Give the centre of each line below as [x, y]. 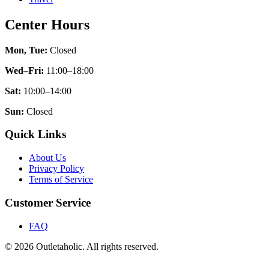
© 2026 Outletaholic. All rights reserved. [82, 246]
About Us [47, 158]
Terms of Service [61, 180]
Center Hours [47, 24]
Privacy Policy [56, 169]
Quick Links [35, 134]
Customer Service [48, 202]
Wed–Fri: [24, 70]
